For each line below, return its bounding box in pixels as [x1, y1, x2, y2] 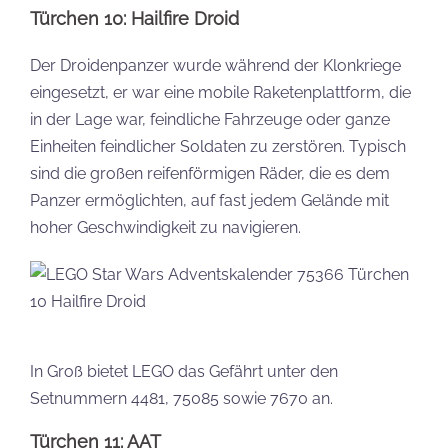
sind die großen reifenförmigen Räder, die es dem [30, 164, 390, 183]
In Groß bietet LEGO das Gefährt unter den [30, 362, 338, 381]
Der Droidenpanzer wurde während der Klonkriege [30, 56, 401, 75]
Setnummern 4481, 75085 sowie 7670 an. [30, 389, 333, 408]
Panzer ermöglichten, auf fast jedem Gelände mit [30, 191, 389, 210]
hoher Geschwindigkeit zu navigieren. [30, 218, 301, 237]
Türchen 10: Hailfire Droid [30, 8, 239, 29]
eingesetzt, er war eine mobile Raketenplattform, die [30, 83, 411, 102]
